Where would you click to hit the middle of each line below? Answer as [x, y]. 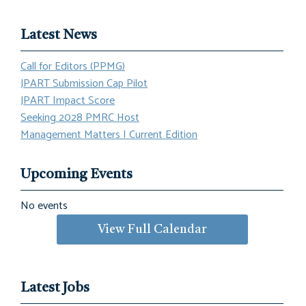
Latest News [59, 36]
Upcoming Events [76, 175]
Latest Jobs [55, 288]
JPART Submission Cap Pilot [84, 84]
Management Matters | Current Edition [109, 135]
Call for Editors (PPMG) [73, 67]
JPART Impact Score [68, 101]
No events [44, 206]
